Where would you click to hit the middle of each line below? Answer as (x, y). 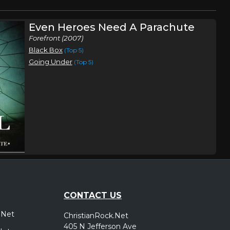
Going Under (50, 62)
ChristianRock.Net (96, 215)
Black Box (45, 50)
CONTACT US (93, 195)
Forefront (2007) (56, 38)
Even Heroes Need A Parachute (111, 27)
